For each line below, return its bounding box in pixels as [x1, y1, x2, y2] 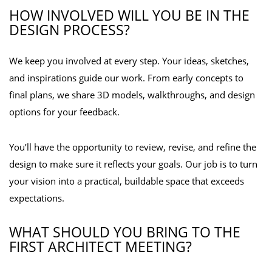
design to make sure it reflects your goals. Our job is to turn [9, 158, 257, 170]
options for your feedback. [9, 106, 120, 118]
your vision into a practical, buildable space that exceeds [9, 175, 244, 187]
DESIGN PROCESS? [9, 20, 130, 39]
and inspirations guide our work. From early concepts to [9, 72, 243, 84]
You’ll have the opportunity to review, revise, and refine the [9, 141, 256, 153]
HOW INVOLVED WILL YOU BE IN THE [9, 5, 250, 25]
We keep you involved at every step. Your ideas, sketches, [9, 55, 249, 67]
